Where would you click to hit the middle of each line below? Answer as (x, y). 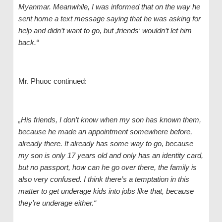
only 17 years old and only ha (98, 156)
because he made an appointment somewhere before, (105, 132)
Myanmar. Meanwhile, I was (63, 7)
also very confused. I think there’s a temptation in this (104, 179)
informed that (131, 7)
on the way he (176, 7)
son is (39, 156)
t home (41, 19)
